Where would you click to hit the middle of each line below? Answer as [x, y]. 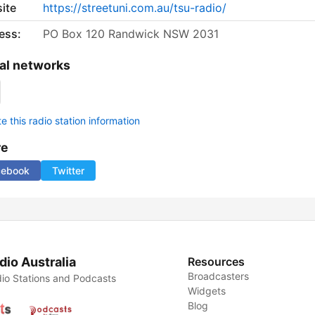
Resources [217, 262]
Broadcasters [219, 276]
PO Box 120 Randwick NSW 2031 [131, 34]
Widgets [207, 291]
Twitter [68, 171]
